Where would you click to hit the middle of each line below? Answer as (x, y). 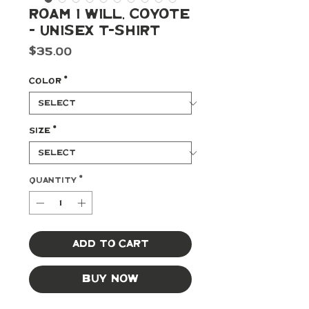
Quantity (53, 180)
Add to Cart (110, 244)
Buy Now (110, 279)
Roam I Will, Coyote (109, 15)
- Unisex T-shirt (94, 31)
